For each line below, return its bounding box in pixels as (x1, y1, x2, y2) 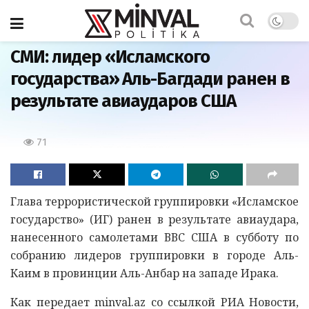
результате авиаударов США (10, 90, 236, 112)
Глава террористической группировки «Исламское (10, 193, 299, 209)
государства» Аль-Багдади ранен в (10, 68, 290, 90)
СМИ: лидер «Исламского (10, 46, 210, 68)
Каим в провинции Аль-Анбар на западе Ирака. (10, 265, 279, 281)
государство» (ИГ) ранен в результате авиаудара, (10, 211, 299, 227)
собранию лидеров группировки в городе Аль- (10, 247, 299, 263)
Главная (10, 20, 43, 30)
